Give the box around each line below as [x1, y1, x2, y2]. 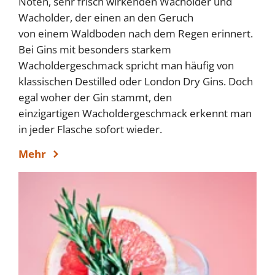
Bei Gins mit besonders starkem [18, 42, 171, 56]
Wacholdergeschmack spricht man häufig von [18, 58, 234, 72]
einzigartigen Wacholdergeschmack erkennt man [18, 106, 252, 120]
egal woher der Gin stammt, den [18, 90, 172, 104]
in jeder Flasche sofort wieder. [18, 122, 162, 136]
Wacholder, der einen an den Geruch [18, 10, 193, 25]
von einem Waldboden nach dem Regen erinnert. [18, 26, 253, 41]
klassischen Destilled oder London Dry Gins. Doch [18, 74, 253, 88]
